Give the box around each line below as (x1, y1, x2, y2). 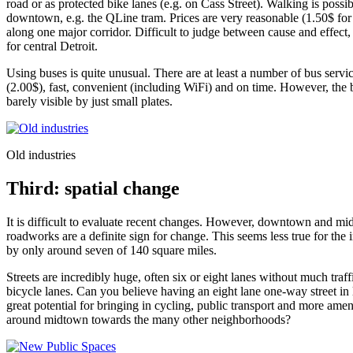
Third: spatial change (6, 178, 180, 199)
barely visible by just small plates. (6, 95, 173, 109)
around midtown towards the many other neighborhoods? (6, 313, 291, 327)
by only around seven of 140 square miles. (6, 243, 217, 258)
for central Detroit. (6, 39, 98, 54)
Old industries (6, 148, 76, 162)
